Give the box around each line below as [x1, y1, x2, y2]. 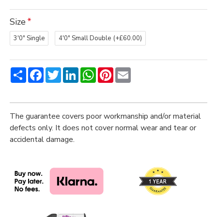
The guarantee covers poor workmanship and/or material [10, 111, 201, 122]
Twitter [61, 66, 88, 77]
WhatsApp [96, 66, 134, 77]
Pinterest [113, 66, 146, 77]
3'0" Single [14, 33, 45, 43]
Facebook [44, 66, 77, 77]
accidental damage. [10, 134, 75, 145]
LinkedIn [78, 66, 107, 77]
